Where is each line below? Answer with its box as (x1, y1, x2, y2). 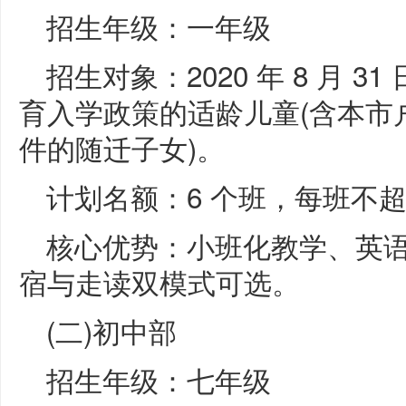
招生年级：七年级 (46, 359, 271, 400)
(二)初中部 (46, 310, 177, 351)
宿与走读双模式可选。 (19, 261, 300, 302)
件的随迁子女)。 (19, 127, 225, 168)
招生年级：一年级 (46, 5, 271, 46)
